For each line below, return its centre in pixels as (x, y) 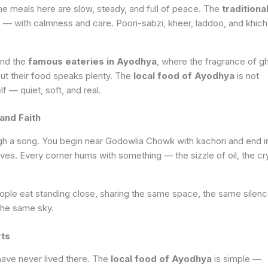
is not (247, 75)
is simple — (237, 259)
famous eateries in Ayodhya (92, 61)
